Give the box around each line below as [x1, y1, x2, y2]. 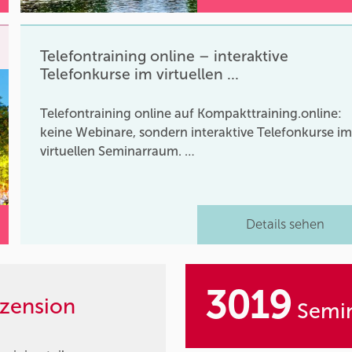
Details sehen [246, 217, 325, 233]
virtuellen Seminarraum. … [40, 143, 196, 159]
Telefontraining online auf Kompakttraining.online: [40, 105, 343, 121]
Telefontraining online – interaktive [40, 46, 289, 65]
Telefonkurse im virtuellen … [40, 64, 240, 83]
